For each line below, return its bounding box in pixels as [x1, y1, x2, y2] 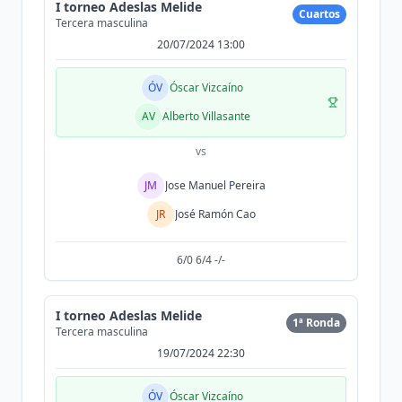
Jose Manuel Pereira [165, 178, 266, 193]
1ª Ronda [293, 315, 340, 330]
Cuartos [299, 6, 340, 22]
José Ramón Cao [175, 206, 256, 222]
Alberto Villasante [162, 109, 250, 124]
